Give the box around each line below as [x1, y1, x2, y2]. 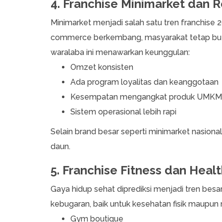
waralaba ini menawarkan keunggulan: [51, 48, 192, 57]
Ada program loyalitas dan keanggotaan [70, 77, 219, 87]
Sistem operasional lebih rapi [70, 107, 176, 117]
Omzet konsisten [70, 62, 133, 72]
